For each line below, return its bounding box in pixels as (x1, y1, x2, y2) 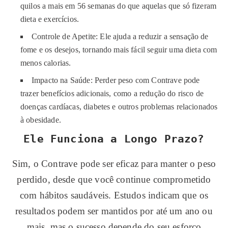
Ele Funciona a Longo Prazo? (23, 133, 205, 145)
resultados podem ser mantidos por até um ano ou (15, 206, 213, 216)
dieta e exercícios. (20, 15, 79, 23)
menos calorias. (20, 59, 71, 67)
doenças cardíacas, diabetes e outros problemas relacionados (20, 102, 218, 111)
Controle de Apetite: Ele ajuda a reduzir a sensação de (32, 32, 209, 41)
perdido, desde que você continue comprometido (17, 174, 211, 185)
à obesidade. (20, 116, 61, 124)
